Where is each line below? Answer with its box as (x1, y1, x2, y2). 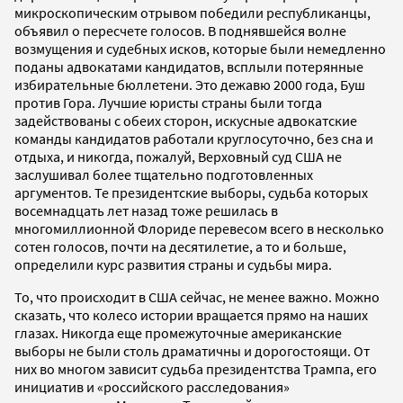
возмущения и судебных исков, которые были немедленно (14, 39, 386, 58)
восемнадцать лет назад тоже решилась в (14, 201, 278, 219)
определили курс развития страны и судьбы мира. (14, 255, 332, 273)
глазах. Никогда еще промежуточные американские (14, 323, 342, 342)
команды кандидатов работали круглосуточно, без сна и (14, 129, 373, 148)
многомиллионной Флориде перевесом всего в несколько (14, 219, 384, 237)
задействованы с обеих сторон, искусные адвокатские (14, 111, 357, 130)
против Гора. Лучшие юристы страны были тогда (14, 93, 322, 112)
